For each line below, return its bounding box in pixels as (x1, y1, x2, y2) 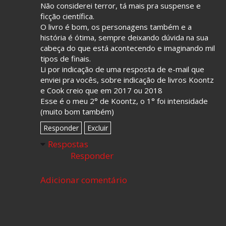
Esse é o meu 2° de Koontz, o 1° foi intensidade (40, 96, 208, 106)
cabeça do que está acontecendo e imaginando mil (40, 43, 215, 53)
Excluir (87, 123, 108, 133)
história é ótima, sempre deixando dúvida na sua (40, 32, 208, 42)
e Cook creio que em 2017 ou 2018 (40, 85, 162, 95)
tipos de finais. (40, 53, 91, 64)
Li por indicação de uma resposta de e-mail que (40, 64, 204, 74)
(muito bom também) (40, 106, 114, 117)
